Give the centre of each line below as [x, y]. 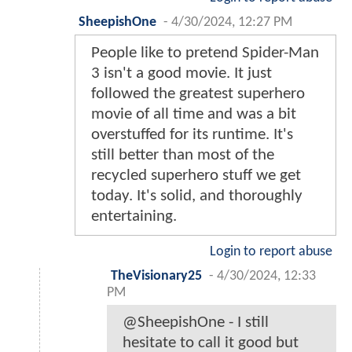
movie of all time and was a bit [194, 115]
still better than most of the [183, 156]
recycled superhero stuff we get [196, 176]
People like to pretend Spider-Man [205, 53]
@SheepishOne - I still [196, 323]
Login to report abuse [271, 252]
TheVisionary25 [156, 277]
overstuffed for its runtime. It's [192, 135]
